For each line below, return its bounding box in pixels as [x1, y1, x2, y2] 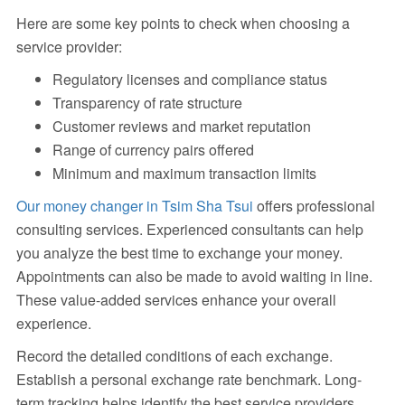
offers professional [252, 195, 375, 217]
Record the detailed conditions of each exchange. [15, 345, 333, 367]
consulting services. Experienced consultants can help [15, 219, 363, 240]
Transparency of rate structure [52, 92, 242, 114]
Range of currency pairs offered [52, 139, 254, 161]
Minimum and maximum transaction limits [52, 163, 316, 184]
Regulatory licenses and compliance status [52, 69, 327, 90]
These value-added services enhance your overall [15, 289, 336, 311]
